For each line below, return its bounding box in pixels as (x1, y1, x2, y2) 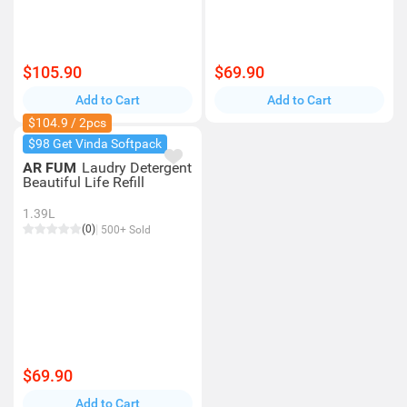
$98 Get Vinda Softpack (28, 136, 162, 151)
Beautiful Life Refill (23, 174, 144, 191)
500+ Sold (98, 223, 151, 236)
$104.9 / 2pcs (28, 115, 106, 130)
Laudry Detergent (82, 159, 192, 176)
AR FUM (23, 159, 80, 176)
